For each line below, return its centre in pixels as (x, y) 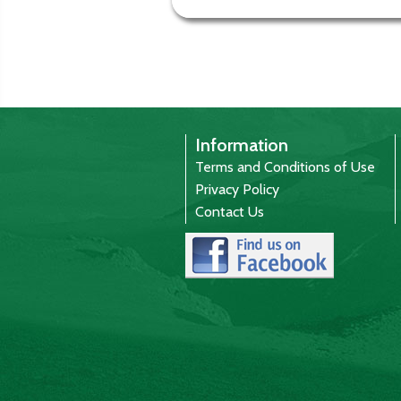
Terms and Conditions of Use (285, 166)
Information (242, 145)
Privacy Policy (237, 189)
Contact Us (230, 211)
